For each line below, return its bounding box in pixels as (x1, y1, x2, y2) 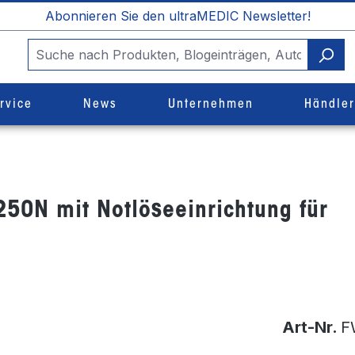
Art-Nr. (282, 318, 341, 337)
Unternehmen (168, 98, 254, 111)
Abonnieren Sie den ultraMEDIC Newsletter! (44, 8, 311, 24)
